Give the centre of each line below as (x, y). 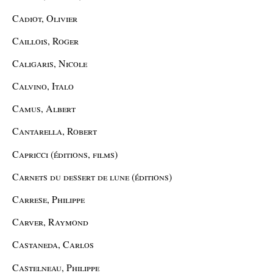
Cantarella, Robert (55, 131)
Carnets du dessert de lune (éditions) (92, 176)
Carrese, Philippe (48, 199)
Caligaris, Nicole (50, 63)
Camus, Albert (44, 108)
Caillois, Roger (45, 40)
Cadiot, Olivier (45, 18)
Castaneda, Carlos (53, 244)
